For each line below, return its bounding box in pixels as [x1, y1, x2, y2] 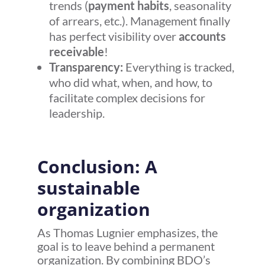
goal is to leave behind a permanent [37, 239, 215, 254]
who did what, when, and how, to [49, 75, 212, 90]
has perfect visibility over [49, 29, 179, 44]
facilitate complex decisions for [49, 91, 205, 105]
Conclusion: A [37, 154, 157, 179]
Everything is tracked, [122, 60, 234, 75]
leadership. [49, 106, 105, 121]
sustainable [37, 176, 140, 201]
